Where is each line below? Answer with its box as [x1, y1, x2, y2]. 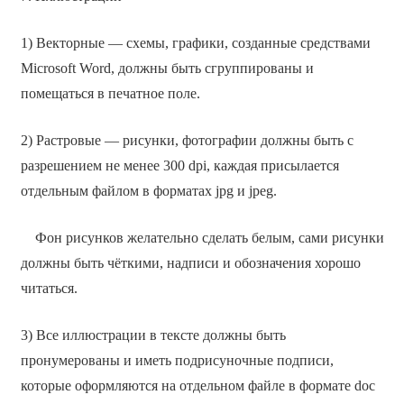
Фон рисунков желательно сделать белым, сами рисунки [20, 229, 384, 245]
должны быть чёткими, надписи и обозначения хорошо [20, 254, 361, 271]
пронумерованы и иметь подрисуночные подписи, [20, 352, 334, 368]
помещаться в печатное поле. [20, 85, 200, 101]
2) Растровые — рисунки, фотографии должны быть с [20, 132, 353, 148]
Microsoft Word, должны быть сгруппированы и [20, 60, 314, 76]
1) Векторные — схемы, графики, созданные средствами [20, 34, 371, 50]
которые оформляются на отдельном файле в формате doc [20, 377, 375, 393]
